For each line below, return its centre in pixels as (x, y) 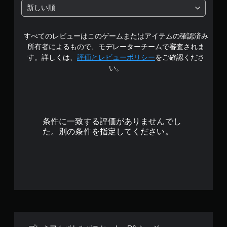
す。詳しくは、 (52, 57)
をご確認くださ (180, 57)
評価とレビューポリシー (116, 57)
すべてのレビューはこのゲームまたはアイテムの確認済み (116, 36)
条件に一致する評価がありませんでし (112, 121)
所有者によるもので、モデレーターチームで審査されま (116, 47)
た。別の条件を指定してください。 (108, 131)
